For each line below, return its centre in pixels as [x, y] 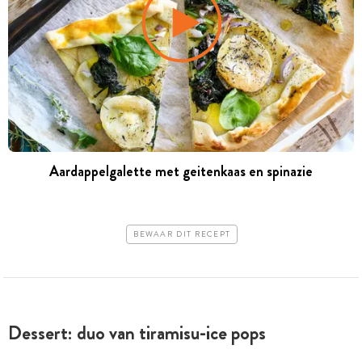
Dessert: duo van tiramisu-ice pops [137, 333]
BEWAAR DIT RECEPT [182, 235]
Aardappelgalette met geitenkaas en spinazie [181, 171]
